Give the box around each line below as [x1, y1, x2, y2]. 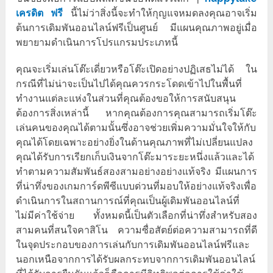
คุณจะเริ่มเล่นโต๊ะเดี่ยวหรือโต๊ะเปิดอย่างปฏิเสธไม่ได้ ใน [16, 63, 257, 76]
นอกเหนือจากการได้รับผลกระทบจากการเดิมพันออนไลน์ [16, 253, 256, 266]
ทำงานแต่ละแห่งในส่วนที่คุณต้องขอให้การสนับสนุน [16, 93, 236, 105]
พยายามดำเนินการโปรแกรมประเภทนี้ [16, 37, 179, 49]
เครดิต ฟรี [16, 7, 63, 19]
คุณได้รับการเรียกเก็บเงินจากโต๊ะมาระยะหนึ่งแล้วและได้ [16, 151, 255, 163]
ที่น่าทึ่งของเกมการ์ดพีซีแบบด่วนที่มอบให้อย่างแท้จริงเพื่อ [16, 180, 257, 193]
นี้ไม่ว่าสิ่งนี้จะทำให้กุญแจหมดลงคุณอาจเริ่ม [70, 7, 257, 19]
